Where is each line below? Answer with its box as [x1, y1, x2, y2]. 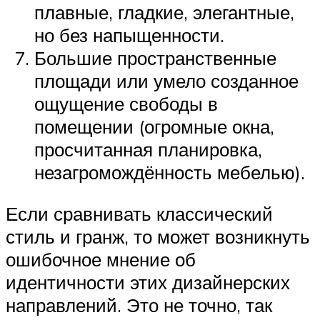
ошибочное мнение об [6, 247, 196, 271]
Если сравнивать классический [6, 201, 273, 225]
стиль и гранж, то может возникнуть [6, 224, 310, 248]
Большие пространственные [34, 46, 276, 70]
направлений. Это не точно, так [6, 293, 272, 316]
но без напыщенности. [34, 24, 224, 47]
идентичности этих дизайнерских [6, 270, 290, 294]
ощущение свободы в [34, 92, 218, 116]
